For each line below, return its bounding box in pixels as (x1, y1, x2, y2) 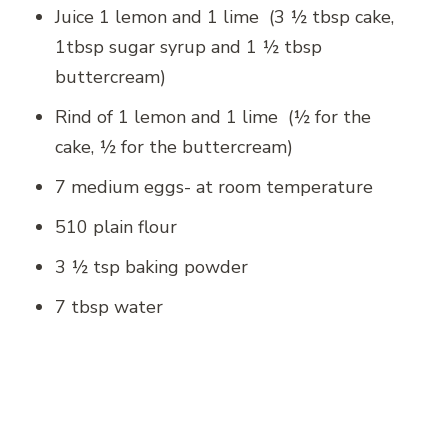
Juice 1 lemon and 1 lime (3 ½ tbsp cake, (55, 4, 394, 29)
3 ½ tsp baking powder (55, 254, 248, 279)
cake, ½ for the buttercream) (55, 134, 293, 159)
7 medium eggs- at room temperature (55, 174, 373, 199)
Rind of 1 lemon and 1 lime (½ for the (55, 104, 371, 129)
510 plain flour (55, 214, 177, 239)
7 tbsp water (55, 294, 163, 319)
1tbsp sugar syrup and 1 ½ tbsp (55, 34, 322, 59)
